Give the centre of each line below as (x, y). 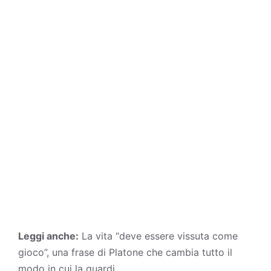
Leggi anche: (48, 236)
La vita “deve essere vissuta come (160, 236)
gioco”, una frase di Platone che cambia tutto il (125, 252)
